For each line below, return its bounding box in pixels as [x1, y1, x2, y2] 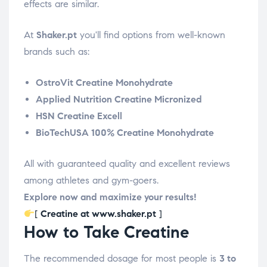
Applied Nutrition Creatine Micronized [36, 93, 202, 105]
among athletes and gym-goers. [24, 174, 159, 186]
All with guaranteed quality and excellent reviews [24, 157, 230, 169]
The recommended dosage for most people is [24, 252, 219, 264]
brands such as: [24, 45, 89, 57]
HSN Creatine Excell [36, 110, 122, 122]
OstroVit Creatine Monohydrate [36, 76, 173, 88]
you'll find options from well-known [77, 29, 225, 41]
